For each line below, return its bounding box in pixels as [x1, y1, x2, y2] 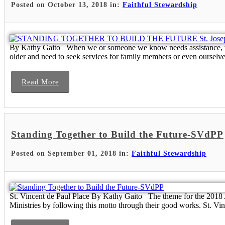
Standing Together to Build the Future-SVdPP [11, 129, 223, 140]
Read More [22, 77, 59, 86]
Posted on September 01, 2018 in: [11, 149, 132, 157]
